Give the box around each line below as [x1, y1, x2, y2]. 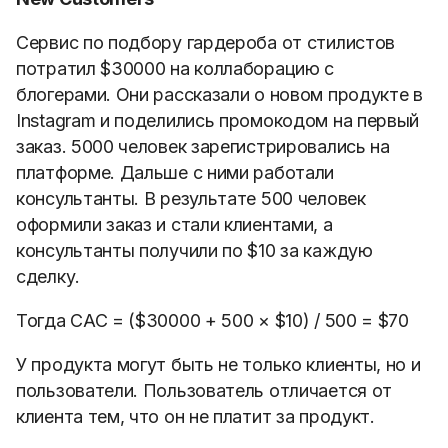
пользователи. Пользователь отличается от [16, 380, 393, 401]
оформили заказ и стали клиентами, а [16, 214, 333, 235]
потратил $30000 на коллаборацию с [16, 58, 335, 79]
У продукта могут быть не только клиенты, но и [16, 354, 421, 375]
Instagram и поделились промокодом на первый [16, 110, 420, 131]
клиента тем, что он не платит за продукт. [16, 406, 375, 427]
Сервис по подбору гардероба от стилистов [16, 32, 395, 53]
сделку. [16, 266, 80, 287]
